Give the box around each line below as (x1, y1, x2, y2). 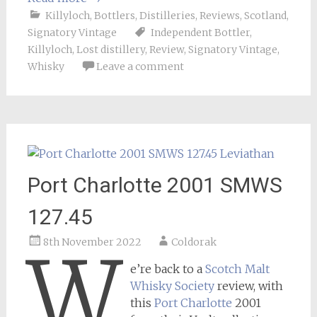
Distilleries (139, 9, 195, 22)
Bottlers (93, 9, 135, 22)
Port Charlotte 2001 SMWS (27, 173, 282, 197)
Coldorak (171, 236, 217, 248)
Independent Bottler (150, 26, 250, 39)
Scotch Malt (205, 262, 270, 276)
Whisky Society (130, 279, 215, 293)
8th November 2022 (42, 236, 142, 248)
